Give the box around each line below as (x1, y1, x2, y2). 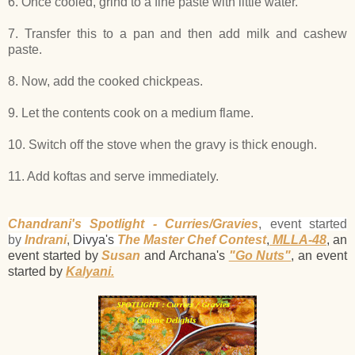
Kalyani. (66, 264, 114, 278)
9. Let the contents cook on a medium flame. (8, 105, 254, 120)
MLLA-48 (269, 232, 326, 246)
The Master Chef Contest (117, 232, 266, 246)
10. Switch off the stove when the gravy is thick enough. (8, 137, 317, 151)
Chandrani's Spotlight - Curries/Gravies (8, 216, 259, 231)
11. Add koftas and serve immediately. (8, 169, 219, 183)
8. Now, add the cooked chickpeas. (8, 74, 203, 88)
